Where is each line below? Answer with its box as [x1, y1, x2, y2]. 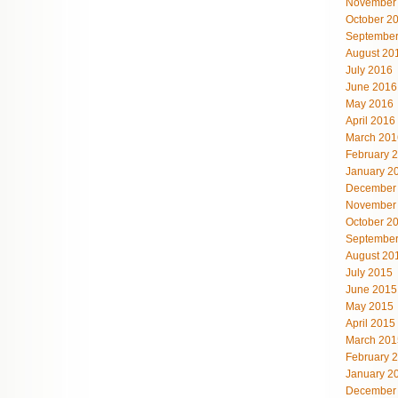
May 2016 [346, 98, 394, 110]
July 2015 [346, 267, 393, 279]
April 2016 [346, 115, 395, 127]
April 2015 [346, 317, 395, 330]
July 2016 [346, 64, 393, 76]
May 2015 [346, 300, 394, 313]
